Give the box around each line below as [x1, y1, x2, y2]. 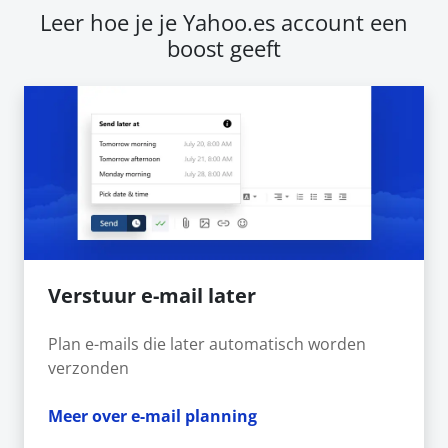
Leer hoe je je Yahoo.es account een [40, 7, 408, 37]
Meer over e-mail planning [48, 404, 257, 427]
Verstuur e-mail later [48, 281, 256, 309]
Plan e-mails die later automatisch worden [48, 332, 366, 355]
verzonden [48, 356, 129, 379]
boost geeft [167, 33, 281, 63]
